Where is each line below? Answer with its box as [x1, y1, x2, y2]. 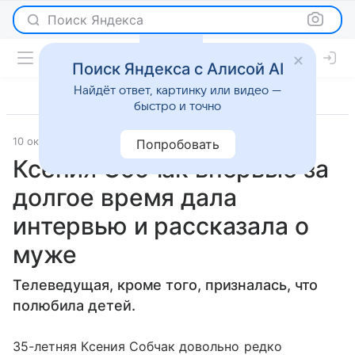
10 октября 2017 [13, 135, 94, 147]
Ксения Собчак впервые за [13, 155, 329, 183]
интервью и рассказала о [13, 212, 309, 240]
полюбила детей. [13, 297, 136, 314]
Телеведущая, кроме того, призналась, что [13, 277, 319, 293]
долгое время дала [13, 183, 237, 212]
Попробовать [136, 136, 219, 152]
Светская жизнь [104, 135, 185, 147]
